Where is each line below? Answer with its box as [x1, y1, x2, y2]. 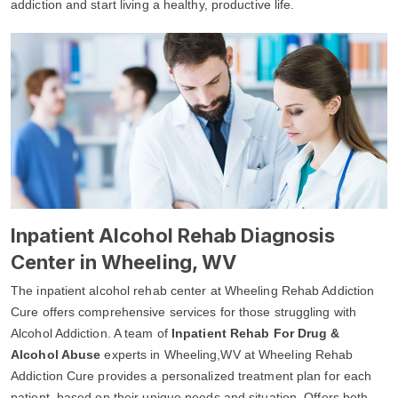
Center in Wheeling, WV [11, 250, 237, 274]
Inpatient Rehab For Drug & [171, 325, 340, 340]
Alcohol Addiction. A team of [11, 325, 171, 340]
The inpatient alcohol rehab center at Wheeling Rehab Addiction [11, 283, 375, 298]
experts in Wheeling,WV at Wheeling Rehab [100, 346, 354, 362]
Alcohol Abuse [11, 346, 101, 362]
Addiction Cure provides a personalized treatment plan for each [11, 368, 372, 383]
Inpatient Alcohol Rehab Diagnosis [11, 223, 336, 247]
